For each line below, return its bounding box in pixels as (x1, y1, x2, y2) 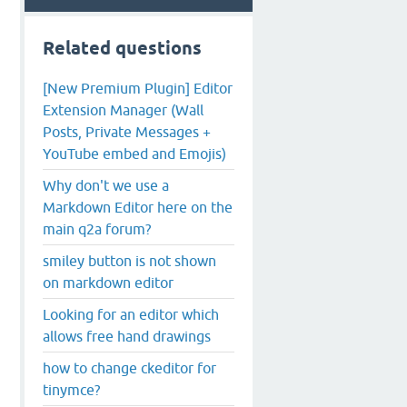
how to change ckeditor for (43, 359, 216, 376)
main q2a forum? (43, 220, 151, 237)
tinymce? (43, 381, 100, 398)
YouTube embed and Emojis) (43, 144, 226, 162)
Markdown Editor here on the (43, 198, 233, 215)
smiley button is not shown (43, 252, 216, 269)
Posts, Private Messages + (43, 123, 211, 140)
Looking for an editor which (43, 305, 219, 323)
